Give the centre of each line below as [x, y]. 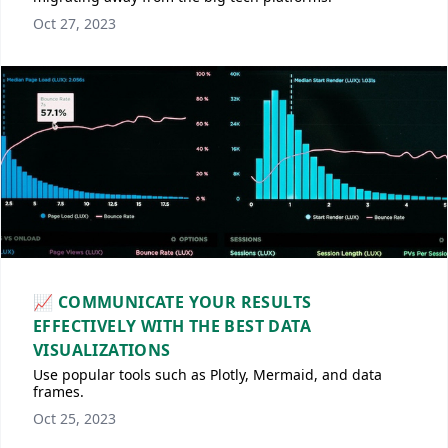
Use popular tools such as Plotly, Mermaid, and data [207, 374]
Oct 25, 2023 [74, 418]
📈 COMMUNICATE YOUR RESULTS [172, 302]
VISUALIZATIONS [102, 350]
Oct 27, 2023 [74, 23]
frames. [58, 391]
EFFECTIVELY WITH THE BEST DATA [172, 326]
